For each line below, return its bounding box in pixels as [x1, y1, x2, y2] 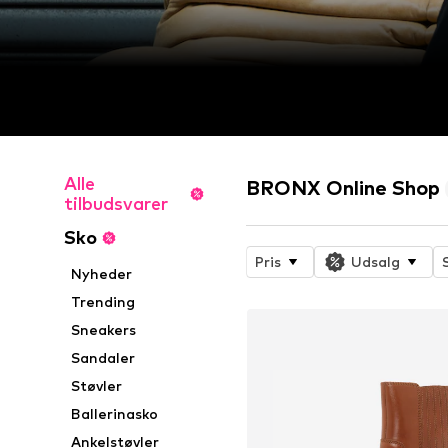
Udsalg [351, 253, 401, 271]
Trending [71, 293, 136, 311]
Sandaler [71, 349, 136, 367]
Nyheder [71, 265, 133, 283]
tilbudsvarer [64, 193, 168, 215]
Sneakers [71, 321, 137, 339]
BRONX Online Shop [246, 176, 441, 201]
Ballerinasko [71, 405, 159, 423]
